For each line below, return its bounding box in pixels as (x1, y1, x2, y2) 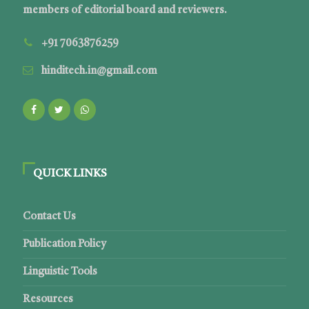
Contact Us (22, 212, 76, 223)
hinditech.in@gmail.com (41, 66, 157, 77)
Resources (22, 295, 73, 306)
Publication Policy (22, 239, 106, 250)
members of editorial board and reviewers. (22, 6, 227, 17)
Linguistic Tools (22, 267, 97, 278)
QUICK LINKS (32, 168, 107, 180)
